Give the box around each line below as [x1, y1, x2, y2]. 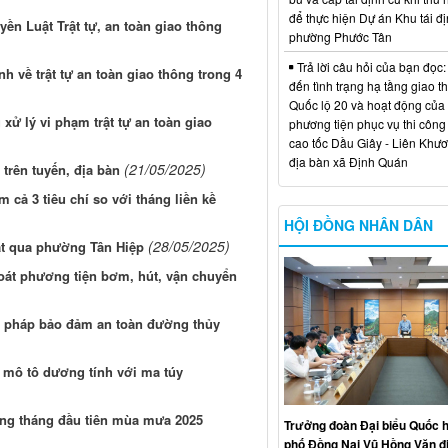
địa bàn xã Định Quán [288, 152, 408, 170]
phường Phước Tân [288, 27, 392, 45]
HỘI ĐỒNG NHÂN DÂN [283, 214, 433, 235]
